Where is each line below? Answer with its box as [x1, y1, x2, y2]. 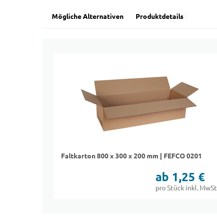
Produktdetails [136, 13, 184, 20]
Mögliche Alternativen [52, 13, 124, 20]
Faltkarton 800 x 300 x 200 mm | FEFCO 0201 [61, 152, 202, 160]
